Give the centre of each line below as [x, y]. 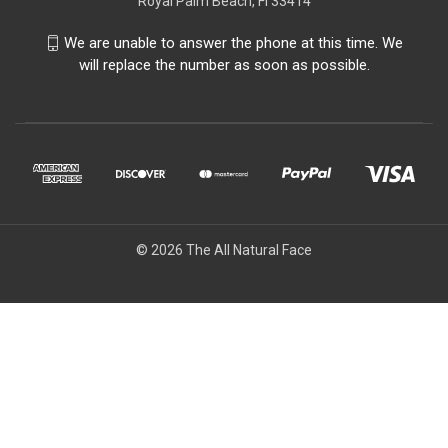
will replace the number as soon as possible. [224, 65]
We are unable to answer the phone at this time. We [233, 43]
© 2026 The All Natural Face [224, 249]
